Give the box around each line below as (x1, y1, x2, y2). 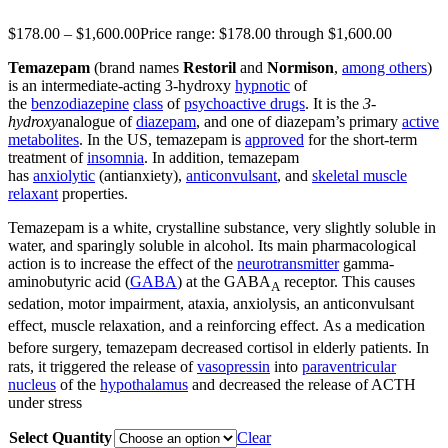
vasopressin (197, 357, 270, 375)
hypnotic (235, 76, 290, 94)
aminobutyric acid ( (8, 272, 130, 290)
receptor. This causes (280, 272, 415, 290)
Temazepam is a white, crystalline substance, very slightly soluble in (8, 218, 436, 236)
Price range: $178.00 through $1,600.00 (140, 24, 392, 42)
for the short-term (304, 130, 417, 148)
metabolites (8, 130, 79, 148)
